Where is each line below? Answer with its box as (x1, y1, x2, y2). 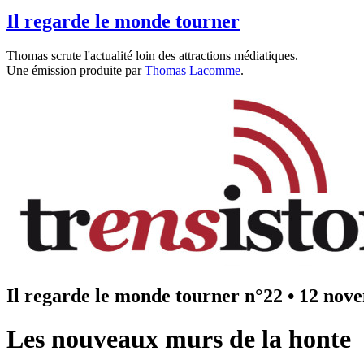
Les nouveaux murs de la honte (6, 324, 351, 354)
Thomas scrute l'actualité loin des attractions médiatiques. (6, 48, 298, 63)
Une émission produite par (6, 63, 145, 77)
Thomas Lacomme (145, 63, 240, 77)
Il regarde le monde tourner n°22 (6, 284, 283, 306)
